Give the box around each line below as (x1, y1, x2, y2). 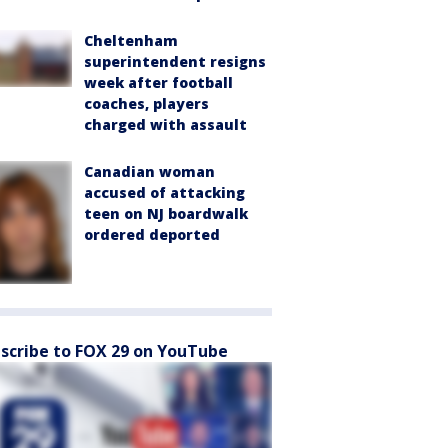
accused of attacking (84, 183, 245, 203)
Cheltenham (84, 31, 178, 51)
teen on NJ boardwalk (84, 204, 248, 224)
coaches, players (84, 94, 209, 114)
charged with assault (84, 115, 247, 135)
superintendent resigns (84, 52, 266, 72)
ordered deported (84, 225, 220, 245)
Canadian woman (84, 162, 215, 182)
